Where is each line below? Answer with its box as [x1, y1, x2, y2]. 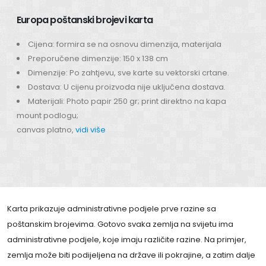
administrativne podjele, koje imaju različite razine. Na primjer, [7, 233, 246, 245]
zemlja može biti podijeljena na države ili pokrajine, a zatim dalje [7, 249, 255, 261]
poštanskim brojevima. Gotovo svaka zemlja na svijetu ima [7, 218, 233, 230]
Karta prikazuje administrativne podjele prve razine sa [7, 202, 216, 214]
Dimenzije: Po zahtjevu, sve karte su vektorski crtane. [28, 66, 229, 78]
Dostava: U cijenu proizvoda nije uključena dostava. [28, 81, 226, 93]
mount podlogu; [17, 109, 78, 121]
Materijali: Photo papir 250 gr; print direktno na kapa [28, 95, 226, 107]
